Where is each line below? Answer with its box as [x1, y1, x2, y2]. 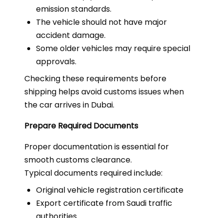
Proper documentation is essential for [24, 141, 169, 152]
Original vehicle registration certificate [36, 184, 183, 196]
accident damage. [36, 30, 106, 41]
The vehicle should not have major [36, 17, 167, 28]
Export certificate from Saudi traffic [36, 198, 172, 209]
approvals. [36, 56, 76, 67]
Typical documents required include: [24, 167, 163, 179]
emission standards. [36, 3, 111, 15]
